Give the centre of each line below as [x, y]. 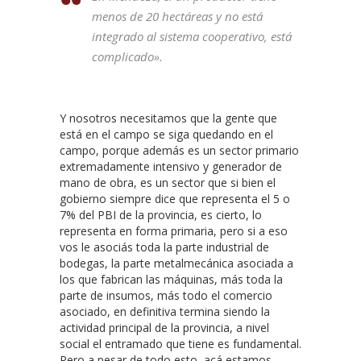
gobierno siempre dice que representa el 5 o [175, 199]
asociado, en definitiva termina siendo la [165, 312]
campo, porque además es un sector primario [179, 151]
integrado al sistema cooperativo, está [192, 37]
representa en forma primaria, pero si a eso [174, 231]
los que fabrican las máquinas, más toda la [171, 280]
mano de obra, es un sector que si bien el [168, 183]
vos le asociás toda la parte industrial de [164, 247]
